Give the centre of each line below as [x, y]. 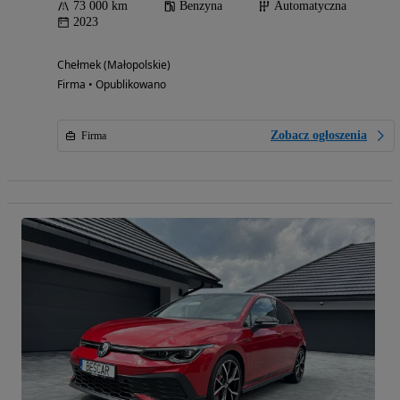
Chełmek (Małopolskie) [114, 65]
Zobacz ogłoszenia [319, 136]
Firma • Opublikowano [112, 85]
